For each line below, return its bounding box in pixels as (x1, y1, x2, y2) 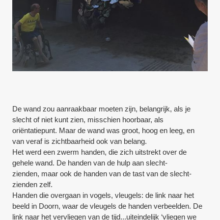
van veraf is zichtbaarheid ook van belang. (12, 137, 147, 145)
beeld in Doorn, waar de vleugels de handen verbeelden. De (12, 201, 203, 210)
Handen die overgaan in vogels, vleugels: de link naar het (12, 191, 194, 199)
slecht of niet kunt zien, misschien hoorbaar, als (12, 115, 164, 124)
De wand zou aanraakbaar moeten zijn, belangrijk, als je (12, 104, 191, 113)
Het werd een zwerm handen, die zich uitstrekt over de (12, 147, 187, 156)
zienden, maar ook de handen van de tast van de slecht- (12, 169, 192, 178)
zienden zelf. (12, 180, 53, 189)
